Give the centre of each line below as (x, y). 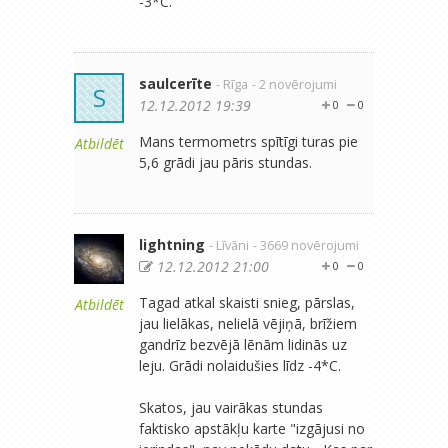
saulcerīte (175, 83)
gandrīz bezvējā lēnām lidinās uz (243, 344)
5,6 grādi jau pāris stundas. (225, 162)
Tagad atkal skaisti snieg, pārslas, (247, 302)
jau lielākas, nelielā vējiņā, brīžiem (248, 323)
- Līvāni (229, 245)
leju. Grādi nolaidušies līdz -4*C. (240, 365)
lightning (172, 244)
